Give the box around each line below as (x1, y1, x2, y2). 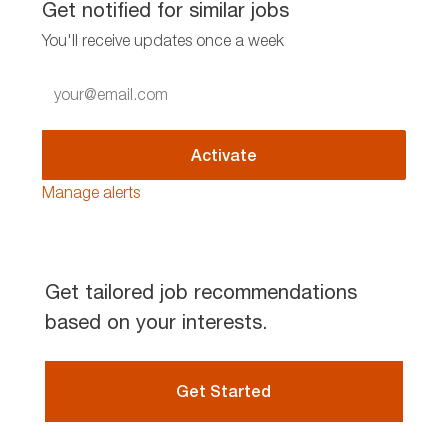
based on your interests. (44, 310, 267, 335)
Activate (190, 145, 257, 165)
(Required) (40, 142, 112, 163)
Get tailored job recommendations (44, 280, 357, 305)
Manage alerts (41, 183, 140, 203)
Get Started (176, 382, 272, 402)
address (40, 118, 100, 139)
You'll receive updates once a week (41, 31, 284, 51)
